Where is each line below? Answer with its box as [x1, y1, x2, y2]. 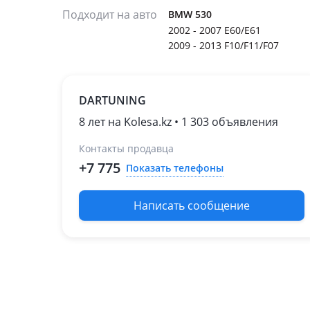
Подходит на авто [62, 7, 157, 22]
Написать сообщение [134, 198, 250, 213]
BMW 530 [168, 8, 212, 21]
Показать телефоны [126, 161, 224, 174]
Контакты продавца [79, 142, 174, 155]
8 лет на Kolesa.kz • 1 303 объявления [79, 114, 278, 129]
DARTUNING [79, 93, 146, 108]
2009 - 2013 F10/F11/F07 [168, 39, 279, 52]
